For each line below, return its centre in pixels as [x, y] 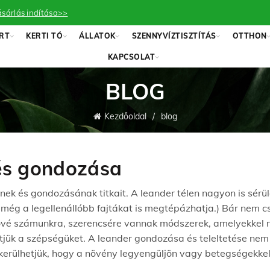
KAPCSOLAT [131, 57]
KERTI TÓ [45, 36]
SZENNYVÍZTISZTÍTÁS [174, 36]
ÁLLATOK [97, 36]
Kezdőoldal [125, 116]
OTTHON [250, 36]
